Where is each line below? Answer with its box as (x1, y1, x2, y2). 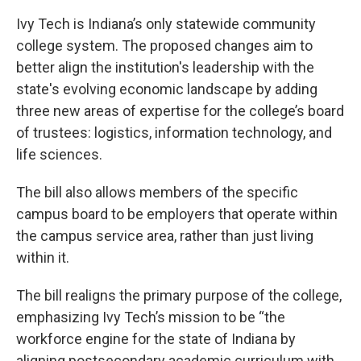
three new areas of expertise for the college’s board (16, 102, 344, 120)
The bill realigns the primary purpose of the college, (16, 287, 342, 305)
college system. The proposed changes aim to (16, 37, 313, 55)
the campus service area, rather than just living (16, 227, 313, 245)
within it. (16, 249, 69, 267)
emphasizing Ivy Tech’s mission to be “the (16, 309, 285, 326)
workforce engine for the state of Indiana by (16, 330, 296, 348)
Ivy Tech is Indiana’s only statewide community (16, 15, 316, 33)
